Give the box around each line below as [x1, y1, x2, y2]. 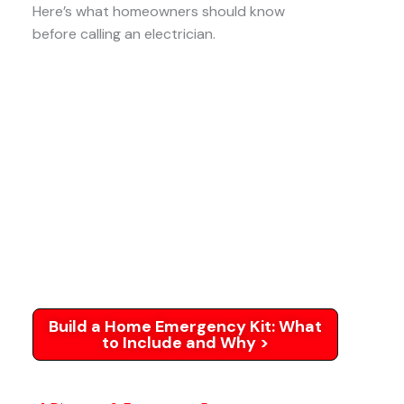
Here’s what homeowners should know [32, 2, 285, 21]
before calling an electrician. [32, 24, 216, 43]
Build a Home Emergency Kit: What [49, 316, 323, 337]
